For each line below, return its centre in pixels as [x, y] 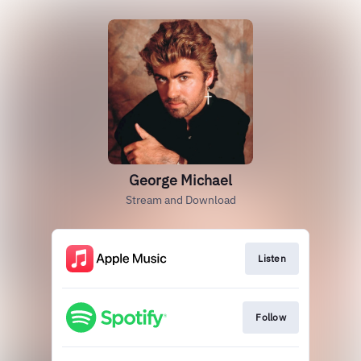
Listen [272, 258]
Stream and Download [180, 200]
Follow [271, 317]
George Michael [180, 180]
